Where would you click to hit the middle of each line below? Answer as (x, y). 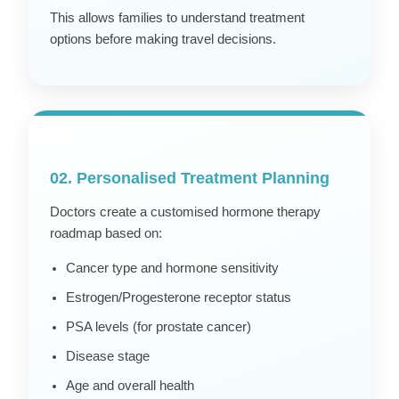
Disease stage (108, 357)
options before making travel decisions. (163, 39)
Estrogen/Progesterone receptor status (179, 298)
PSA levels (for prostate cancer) (159, 327)
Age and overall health (130, 386)
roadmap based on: (106, 234)
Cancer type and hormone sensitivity (172, 269)
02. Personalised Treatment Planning (190, 179)
